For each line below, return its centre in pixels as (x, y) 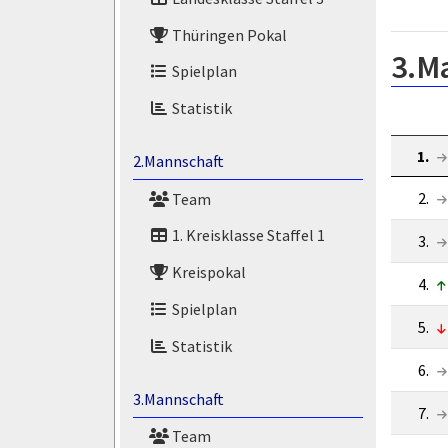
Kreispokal (207, 272)
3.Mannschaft (178, 398)
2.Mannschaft (178, 160)
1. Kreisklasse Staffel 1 (246, 235)
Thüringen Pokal (227, 34)
